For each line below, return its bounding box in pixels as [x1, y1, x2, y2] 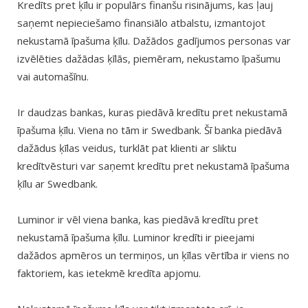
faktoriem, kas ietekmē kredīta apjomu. [17, 266, 201, 280]
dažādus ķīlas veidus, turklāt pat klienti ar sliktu [17, 141, 236, 155]
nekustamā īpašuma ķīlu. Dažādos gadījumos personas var [17, 34, 291, 48]
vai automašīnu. [17, 69, 89, 84]
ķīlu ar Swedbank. [17, 177, 98, 191]
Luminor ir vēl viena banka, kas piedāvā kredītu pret [17, 212, 258, 227]
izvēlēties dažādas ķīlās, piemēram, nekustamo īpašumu [17, 52, 280, 66]
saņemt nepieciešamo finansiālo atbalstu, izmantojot [17, 16, 265, 30]
